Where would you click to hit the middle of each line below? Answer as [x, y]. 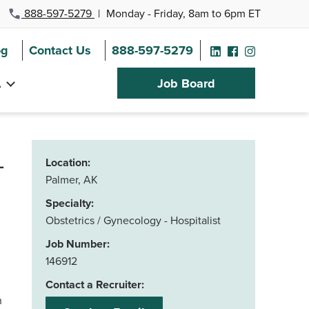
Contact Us [60, 51]
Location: [68, 162]
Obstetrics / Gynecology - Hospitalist [133, 220]
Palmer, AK [72, 179]
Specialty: [70, 203]
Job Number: [78, 244]
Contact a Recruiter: [95, 285]
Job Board [186, 84]
